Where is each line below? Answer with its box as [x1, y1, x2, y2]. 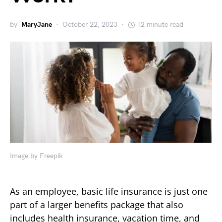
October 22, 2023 [62, 20, 117, 29]
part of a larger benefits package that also [10, 198, 183, 211]
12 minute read [137, 20, 183, 29]
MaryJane [21, 20, 52, 29]
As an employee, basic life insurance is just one [10, 185, 208, 197]
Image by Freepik [10, 151, 63, 160]
